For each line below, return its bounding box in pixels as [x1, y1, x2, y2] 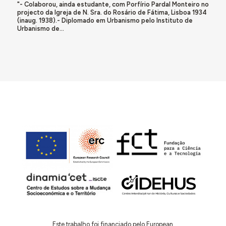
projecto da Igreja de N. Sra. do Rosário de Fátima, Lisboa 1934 [17, 9, 207, 17]
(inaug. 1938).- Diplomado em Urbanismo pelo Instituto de [17, 17, 193, 25]
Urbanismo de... [17, 25, 64, 33]
